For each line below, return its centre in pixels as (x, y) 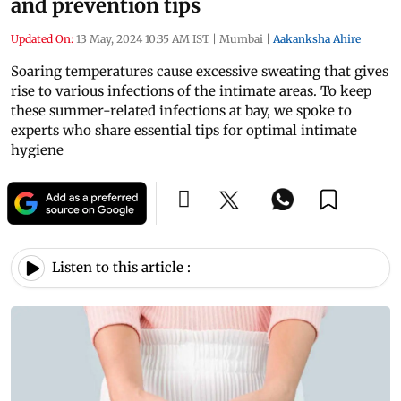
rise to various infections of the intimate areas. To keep (191, 90)
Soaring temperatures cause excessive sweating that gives (200, 71)
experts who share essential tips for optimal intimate (184, 130)
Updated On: (42, 38)
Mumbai (241, 38)
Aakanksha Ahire (317, 38)
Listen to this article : (121, 268)
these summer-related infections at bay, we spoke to (181, 110)
